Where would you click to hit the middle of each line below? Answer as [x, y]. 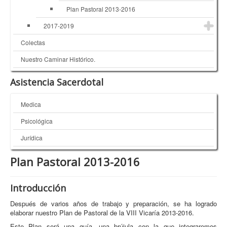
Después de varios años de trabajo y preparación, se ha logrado [113, 204]
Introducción [38, 188]
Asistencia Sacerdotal [57, 82]
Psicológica [37, 121]
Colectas [33, 43]
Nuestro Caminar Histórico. [58, 59]
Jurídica [32, 138]
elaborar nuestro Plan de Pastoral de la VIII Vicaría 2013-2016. [102, 213]
